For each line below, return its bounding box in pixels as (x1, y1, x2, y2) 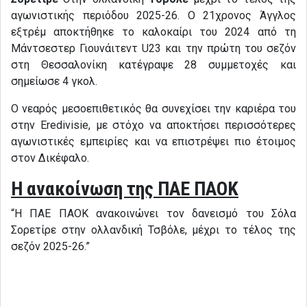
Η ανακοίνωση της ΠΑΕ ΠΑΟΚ (11, 177, 238, 200)
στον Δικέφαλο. (11, 151, 89, 164)
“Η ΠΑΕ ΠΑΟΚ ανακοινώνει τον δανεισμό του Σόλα (11, 206, 296, 220)
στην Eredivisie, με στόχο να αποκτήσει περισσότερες (11, 118, 296, 132)
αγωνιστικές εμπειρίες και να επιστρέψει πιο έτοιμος (11, 134, 296, 148)
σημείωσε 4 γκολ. (11, 74, 97, 88)
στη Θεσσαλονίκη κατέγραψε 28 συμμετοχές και (11, 58, 296, 71)
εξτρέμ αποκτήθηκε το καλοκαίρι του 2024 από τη (11, 25, 296, 38)
